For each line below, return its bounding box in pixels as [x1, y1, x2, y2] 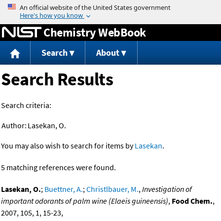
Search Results [1, 68, 113, 91]
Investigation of [142, 184, 192, 194]
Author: [1, 120, 27, 131]
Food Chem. [172, 196, 213, 206]
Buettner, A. [44, 184, 83, 194]
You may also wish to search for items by [1, 141, 135, 151]
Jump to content [83, 2, 138, 12]
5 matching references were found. [1, 162, 116, 173]
